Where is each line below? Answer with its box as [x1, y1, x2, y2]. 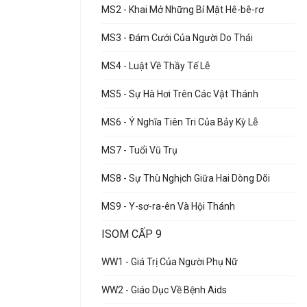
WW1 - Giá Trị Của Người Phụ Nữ [101, 256, 238, 267]
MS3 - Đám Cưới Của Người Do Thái [101, 32, 253, 43]
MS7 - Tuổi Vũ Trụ [101, 145, 177, 156]
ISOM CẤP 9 [101, 228, 162, 241]
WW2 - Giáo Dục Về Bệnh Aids [101, 284, 227, 295]
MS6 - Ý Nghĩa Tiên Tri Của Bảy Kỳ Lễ [101, 116, 258, 127]
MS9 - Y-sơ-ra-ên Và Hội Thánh [101, 201, 235, 212]
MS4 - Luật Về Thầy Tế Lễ [101, 60, 210, 71]
